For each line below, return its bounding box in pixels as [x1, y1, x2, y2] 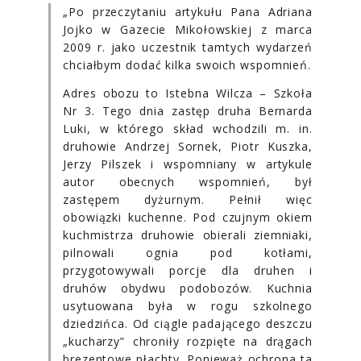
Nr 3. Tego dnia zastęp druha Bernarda [63, 102, 313, 118]
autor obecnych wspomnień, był [63, 173, 313, 189]
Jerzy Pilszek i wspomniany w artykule [63, 156, 313, 172]
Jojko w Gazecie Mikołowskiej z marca [63, 21, 313, 37]
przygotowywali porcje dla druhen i [63, 262, 313, 278]
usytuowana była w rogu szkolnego [63, 297, 313, 313]
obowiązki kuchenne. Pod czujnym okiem [63, 209, 313, 225]
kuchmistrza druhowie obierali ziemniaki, [63, 226, 313, 243]
